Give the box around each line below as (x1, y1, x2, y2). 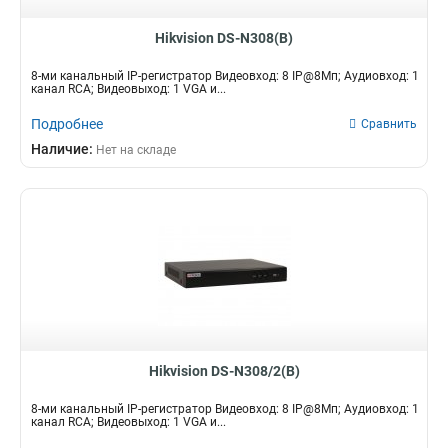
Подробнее (31, 116, 103, 132)
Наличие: (31, 141, 96, 157)
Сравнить (361, 117, 417, 131)
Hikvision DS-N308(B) (155, 30, 293, 46)
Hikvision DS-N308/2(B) (148, 363, 300, 379)
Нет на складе (96, 143, 176, 157)
